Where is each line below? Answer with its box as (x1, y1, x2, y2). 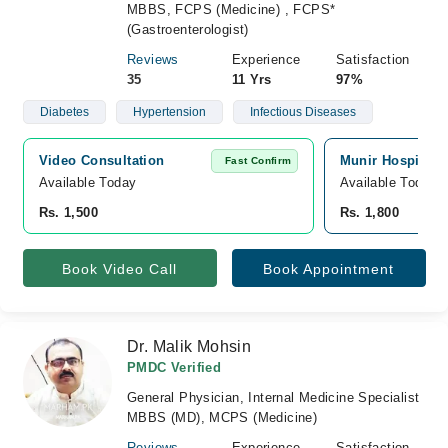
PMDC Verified (127, 360, 222, 375)
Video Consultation (38, 153, 165, 168)
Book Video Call (62, 261, 177, 277)
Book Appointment (263, 261, 394, 277)
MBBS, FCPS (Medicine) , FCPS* (127, 2, 336, 17)
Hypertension (132, 105, 206, 119)
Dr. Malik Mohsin (127, 338, 252, 355)
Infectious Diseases (249, 105, 356, 119)
